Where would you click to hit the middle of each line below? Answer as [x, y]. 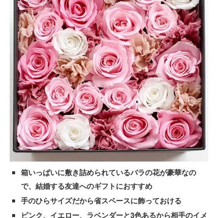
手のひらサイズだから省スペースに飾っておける [101, 200]
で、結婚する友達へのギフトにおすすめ [87, 186]
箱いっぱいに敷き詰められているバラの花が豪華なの [109, 172]
